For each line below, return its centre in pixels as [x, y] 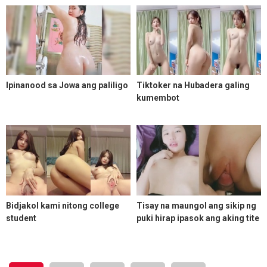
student [21, 218]
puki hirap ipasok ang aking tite [198, 218]
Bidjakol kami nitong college [63, 206]
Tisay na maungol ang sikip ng [196, 206]
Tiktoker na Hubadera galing [193, 86]
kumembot [158, 98]
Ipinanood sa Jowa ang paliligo [67, 86]
